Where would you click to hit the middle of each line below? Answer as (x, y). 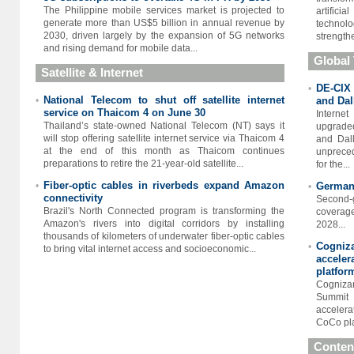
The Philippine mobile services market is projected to (164, 10)
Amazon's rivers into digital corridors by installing (164, 224)
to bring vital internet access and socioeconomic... (150, 249)
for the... (333, 164)
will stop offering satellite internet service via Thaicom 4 (164, 138)
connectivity (73, 198)
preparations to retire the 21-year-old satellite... (143, 164)
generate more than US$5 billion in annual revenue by (164, 23)
